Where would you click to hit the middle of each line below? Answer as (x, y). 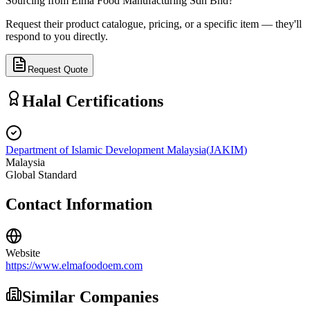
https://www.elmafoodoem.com (74, 266)
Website (23, 253)
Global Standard (41, 175)
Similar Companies (90, 297)
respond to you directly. (57, 36)
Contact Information (79, 204)
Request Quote (58, 69)
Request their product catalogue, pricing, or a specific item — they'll (154, 24)
